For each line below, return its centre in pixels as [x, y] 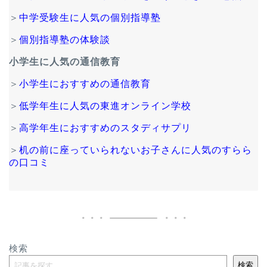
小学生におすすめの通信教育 [85, 83]
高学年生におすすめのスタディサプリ [105, 128]
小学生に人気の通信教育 [65, 61]
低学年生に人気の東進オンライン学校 [105, 105]
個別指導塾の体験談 [65, 39]
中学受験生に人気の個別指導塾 [90, 17]
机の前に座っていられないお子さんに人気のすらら [136, 150]
